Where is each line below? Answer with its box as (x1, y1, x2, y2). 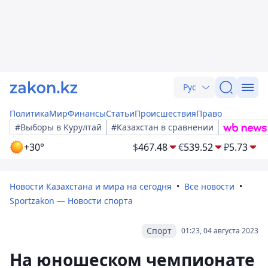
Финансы (68, 108, 106, 119)
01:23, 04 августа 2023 (181, 226, 258, 236)
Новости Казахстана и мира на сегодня (10, 181, 172, 192)
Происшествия (135, 108, 196, 119)
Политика (10, 108, 49, 119)
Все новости (184, 181, 234, 192)
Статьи (106, 108, 135, 119)
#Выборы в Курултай (15, 121, 102, 133)
